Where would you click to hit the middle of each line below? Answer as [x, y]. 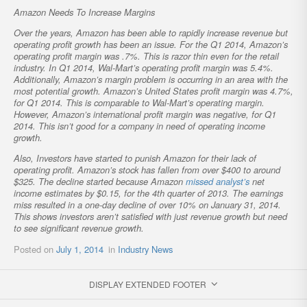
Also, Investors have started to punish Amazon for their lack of [135, 158]
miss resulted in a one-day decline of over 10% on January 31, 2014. [147, 205]
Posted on [35, 249]
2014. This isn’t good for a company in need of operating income [139, 126]
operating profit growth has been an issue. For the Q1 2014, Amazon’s [151, 45]
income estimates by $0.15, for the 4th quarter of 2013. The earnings [148, 193]
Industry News [146, 249]
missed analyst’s [218, 182]
